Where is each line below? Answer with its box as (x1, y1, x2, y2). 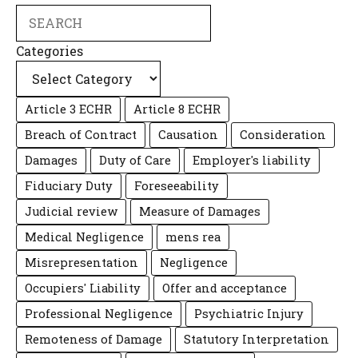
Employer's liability (193, 153, 311, 169)
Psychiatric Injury (194, 306, 304, 322)
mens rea (165, 229, 221, 245)
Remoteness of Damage (25, 332, 162, 348)
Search (15, 5, 59, 22)
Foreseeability (134, 178, 219, 194)
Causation (158, 127, 218, 143)
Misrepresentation (25, 255, 138, 271)
